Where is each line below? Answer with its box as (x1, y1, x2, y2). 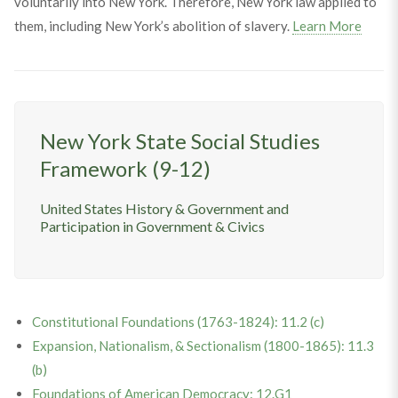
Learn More (291, 18, 362, 35)
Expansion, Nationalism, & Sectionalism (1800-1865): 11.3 (31, 338, 374, 354)
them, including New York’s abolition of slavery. (13, 18, 292, 35)
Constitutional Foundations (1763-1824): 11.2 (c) (31, 314, 324, 330)
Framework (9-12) (39, 155, 211, 182)
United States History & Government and (39, 200, 289, 218)
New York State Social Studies (39, 128, 320, 155)
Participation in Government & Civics (39, 218, 265, 235)
